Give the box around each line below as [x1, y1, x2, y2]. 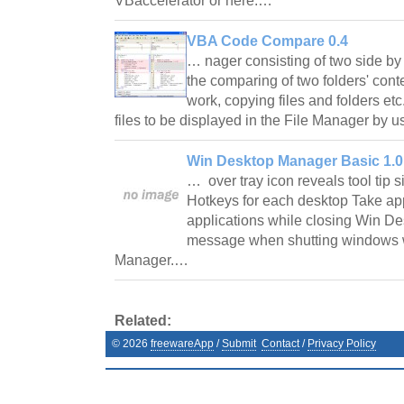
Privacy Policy [308, 336, 376, 350]
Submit [222, 336, 256, 350]
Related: [115, 312, 171, 328]
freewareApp [151, 336, 214, 350]
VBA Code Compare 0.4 [187, 32, 348, 49]
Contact [262, 336, 299, 350]
